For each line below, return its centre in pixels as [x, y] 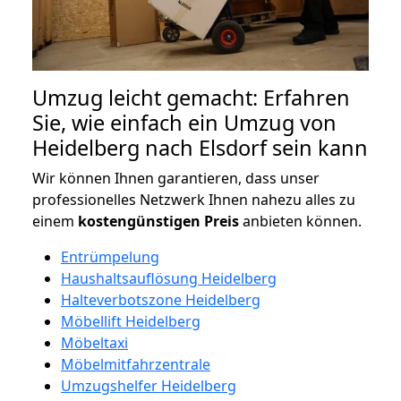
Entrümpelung [110, 256]
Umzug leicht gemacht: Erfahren [191, 97]
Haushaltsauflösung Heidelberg [169, 278]
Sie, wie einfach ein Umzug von [184, 122]
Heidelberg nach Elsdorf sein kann [200, 147]
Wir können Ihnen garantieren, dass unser [176, 178]
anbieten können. [300, 221]
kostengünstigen [139, 221]
